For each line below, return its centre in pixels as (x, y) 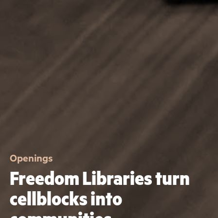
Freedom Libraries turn (100, 178)
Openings (31, 158)
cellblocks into (66, 199)
